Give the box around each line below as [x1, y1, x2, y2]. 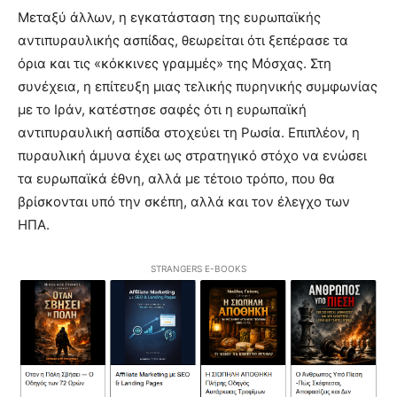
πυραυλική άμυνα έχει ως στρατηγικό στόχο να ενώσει [18, 146, 367, 164]
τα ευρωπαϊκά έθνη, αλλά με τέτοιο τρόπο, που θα [18, 169, 335, 187]
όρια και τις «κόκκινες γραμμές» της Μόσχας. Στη [18, 54, 331, 72]
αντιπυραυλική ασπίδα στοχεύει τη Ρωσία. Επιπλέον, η [18, 123, 360, 141]
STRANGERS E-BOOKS [151, 262, 246, 274]
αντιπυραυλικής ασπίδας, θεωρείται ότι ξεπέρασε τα [18, 31, 348, 49]
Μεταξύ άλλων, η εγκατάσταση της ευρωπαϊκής [18, 8, 321, 26]
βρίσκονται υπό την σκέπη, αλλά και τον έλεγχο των [18, 192, 350, 210]
